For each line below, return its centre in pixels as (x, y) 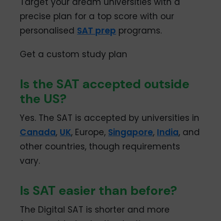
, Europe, (90, 132)
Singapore (131, 132)
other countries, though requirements (100, 147)
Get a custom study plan (74, 55)
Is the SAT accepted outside (105, 84)
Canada (38, 132)
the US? (43, 99)
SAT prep (97, 31)
